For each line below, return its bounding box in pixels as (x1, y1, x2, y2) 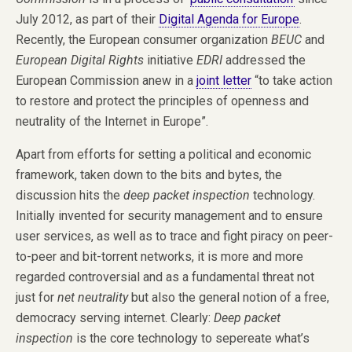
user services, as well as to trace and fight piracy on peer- (16, 228, 333, 244)
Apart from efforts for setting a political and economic (16, 146, 311, 162)
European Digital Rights (16, 52, 144, 68)
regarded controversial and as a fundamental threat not (16, 269, 314, 284)
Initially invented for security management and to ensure (16, 207, 323, 223)
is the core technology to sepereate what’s (73, 330, 310, 346)
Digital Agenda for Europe (159, 11, 299, 27)
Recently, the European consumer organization (16, 31, 271, 47)
